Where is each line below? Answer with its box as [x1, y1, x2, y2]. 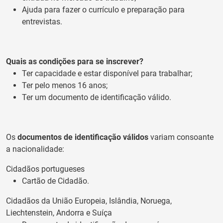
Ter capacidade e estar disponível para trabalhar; [22, 68, 192, 78]
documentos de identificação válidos [17, 132, 148, 142]
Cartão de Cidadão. [22, 176, 91, 186]
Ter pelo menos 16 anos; [22, 80, 108, 90]
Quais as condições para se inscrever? [6, 56, 143, 66]
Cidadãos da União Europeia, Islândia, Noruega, [6, 196, 172, 206]
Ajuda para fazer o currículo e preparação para [22, 4, 185, 14]
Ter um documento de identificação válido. [22, 92, 171, 102]
